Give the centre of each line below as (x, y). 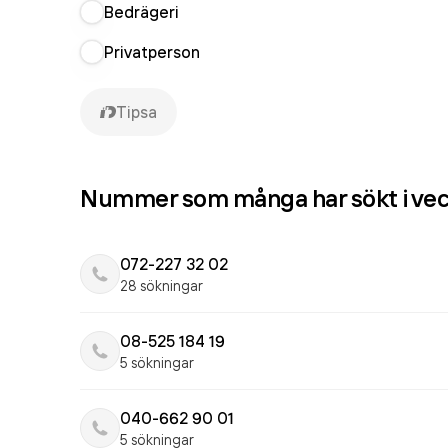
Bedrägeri (141, 12)
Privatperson (152, 52)
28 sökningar (161, 285)
